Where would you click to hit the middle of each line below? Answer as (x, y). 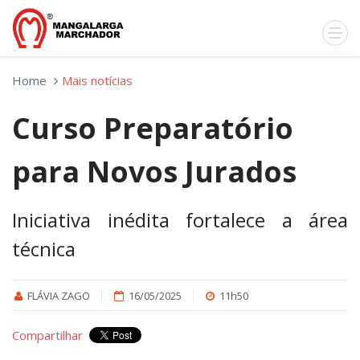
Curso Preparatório (153, 128)
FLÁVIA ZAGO (59, 296)
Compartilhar (47, 335)
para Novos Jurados (154, 172)
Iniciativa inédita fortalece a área (180, 220)
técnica (44, 249)
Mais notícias (97, 80)
